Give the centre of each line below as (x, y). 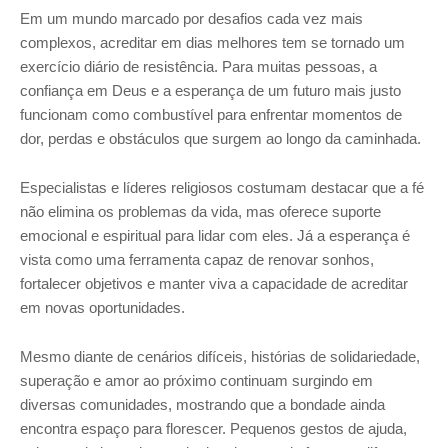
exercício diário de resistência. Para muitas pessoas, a (198, 66)
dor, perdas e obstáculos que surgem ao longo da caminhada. (220, 138)
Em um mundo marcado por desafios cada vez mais (191, 18)
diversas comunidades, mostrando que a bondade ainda (202, 404)
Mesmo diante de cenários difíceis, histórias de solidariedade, (220, 356)
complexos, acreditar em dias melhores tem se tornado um (212, 42)
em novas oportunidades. (102, 307)
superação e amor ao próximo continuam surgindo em (196, 380)
